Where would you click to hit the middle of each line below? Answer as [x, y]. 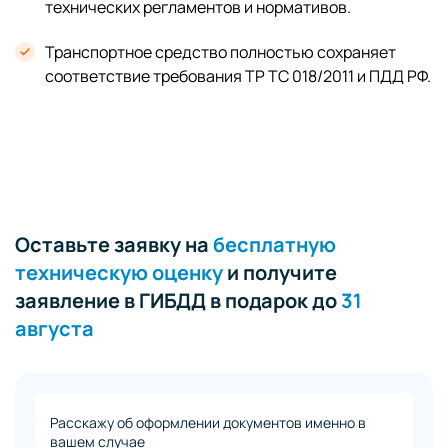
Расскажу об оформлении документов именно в [208, 422]
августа [54, 328]
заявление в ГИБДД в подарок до [178, 300]
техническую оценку [119, 272]
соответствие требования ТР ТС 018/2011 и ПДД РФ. [238, 75]
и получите [280, 272]
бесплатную [274, 244]
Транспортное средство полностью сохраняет [220, 51]
